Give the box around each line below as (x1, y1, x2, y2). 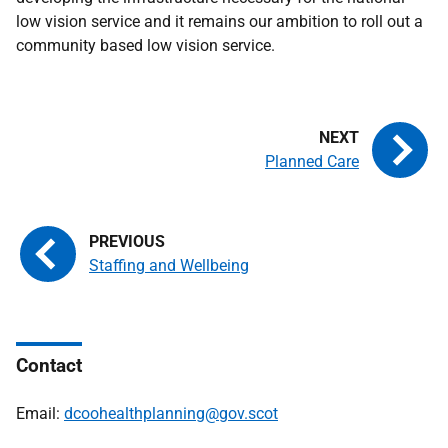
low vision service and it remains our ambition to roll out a (16, 12, 423, 31)
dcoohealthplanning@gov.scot (64, 404, 278, 423)
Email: (16, 404, 64, 423)
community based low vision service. (16, 36, 275, 55)
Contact (16, 354, 82, 377)
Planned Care (265, 152, 359, 171)
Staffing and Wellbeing (89, 256, 249, 275)
